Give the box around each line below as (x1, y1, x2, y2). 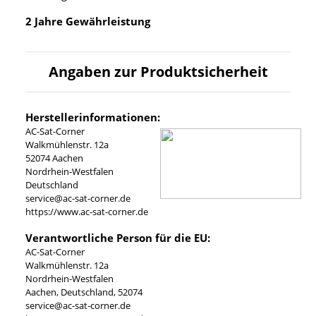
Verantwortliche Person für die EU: (25, 231, 210, 245)
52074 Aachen (25, 152, 83, 165)
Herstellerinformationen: (25, 110, 160, 125)
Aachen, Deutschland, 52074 (25, 286, 142, 299)
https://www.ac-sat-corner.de (25, 205, 148, 219)
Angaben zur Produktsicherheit (48, 62, 268, 82)
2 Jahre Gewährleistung (25, 14, 150, 29)
